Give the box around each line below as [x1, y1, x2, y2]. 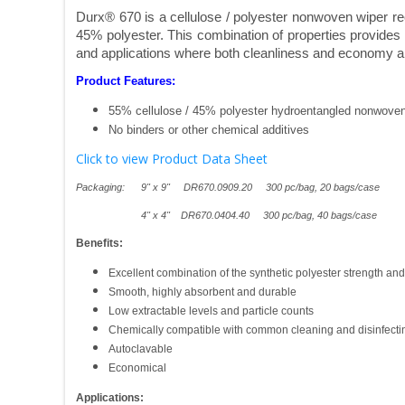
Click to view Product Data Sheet [76, 150, 268, 168]
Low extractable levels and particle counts [108, 305, 314, 318]
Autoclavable [108, 343, 173, 356]
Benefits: [76, 237, 123, 250]
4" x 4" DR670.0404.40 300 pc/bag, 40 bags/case [76, 210, 377, 221]
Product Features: [76, 74, 175, 89]
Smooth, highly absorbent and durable [108, 286, 297, 299]
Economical [108, 362, 166, 375]
